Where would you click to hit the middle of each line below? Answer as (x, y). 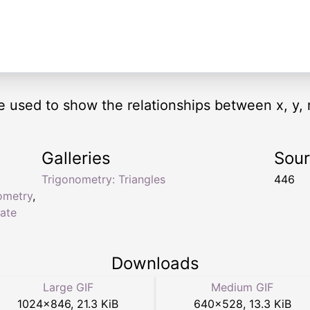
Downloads (155, 264)
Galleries (76, 158)
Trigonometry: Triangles (103, 180)
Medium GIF (242, 288)
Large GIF (68, 288)
